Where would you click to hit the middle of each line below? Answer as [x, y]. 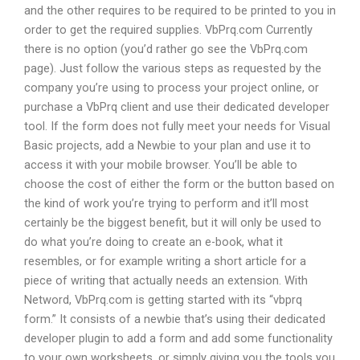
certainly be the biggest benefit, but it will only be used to [173, 222]
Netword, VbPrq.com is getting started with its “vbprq [163, 299]
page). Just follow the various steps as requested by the [173, 68]
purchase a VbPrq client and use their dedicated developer [177, 106]
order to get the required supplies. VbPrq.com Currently [168, 29]
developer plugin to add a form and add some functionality [178, 338]
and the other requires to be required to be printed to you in [180, 10]
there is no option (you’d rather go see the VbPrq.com [166, 49]
